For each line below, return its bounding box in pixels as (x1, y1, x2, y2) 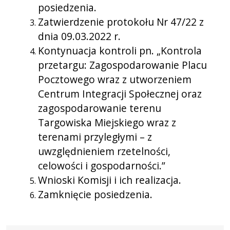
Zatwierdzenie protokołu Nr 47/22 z (38, 14, 204, 29)
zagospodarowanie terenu (38, 101, 161, 115)
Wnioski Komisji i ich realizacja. (38, 172, 181, 187)
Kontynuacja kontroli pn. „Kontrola (38, 43, 202, 57)
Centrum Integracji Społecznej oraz (38, 86, 202, 101)
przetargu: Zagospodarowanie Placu (38, 57, 207, 72)
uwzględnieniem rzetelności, (38, 144, 170, 158)
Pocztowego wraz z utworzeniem (38, 72, 191, 86)
